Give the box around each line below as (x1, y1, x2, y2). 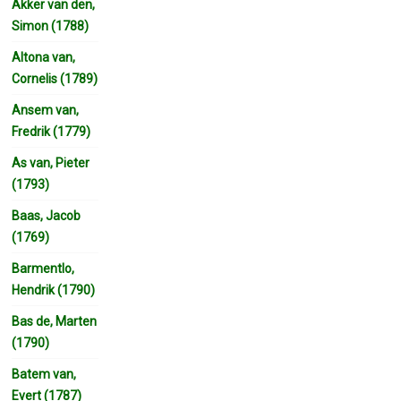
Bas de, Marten (12, 313, 98, 328)
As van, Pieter (12, 155, 90, 170)
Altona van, (12, 49, 76, 64)
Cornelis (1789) (12, 71, 98, 86)
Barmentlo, (12, 260, 75, 276)
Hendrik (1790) (12, 282, 96, 297)
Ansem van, (12, 102, 80, 117)
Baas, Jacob (12, 208, 81, 223)
